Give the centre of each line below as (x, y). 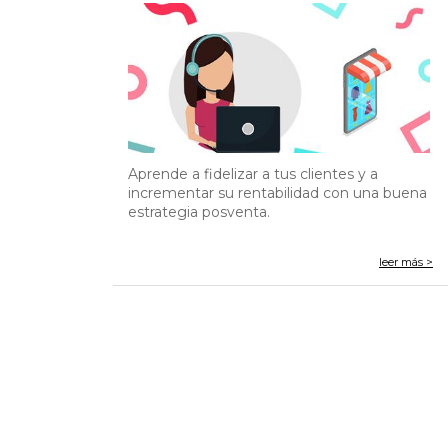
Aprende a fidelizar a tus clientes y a (253, 173)
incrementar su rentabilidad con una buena (278, 192)
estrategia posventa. (199, 211)
